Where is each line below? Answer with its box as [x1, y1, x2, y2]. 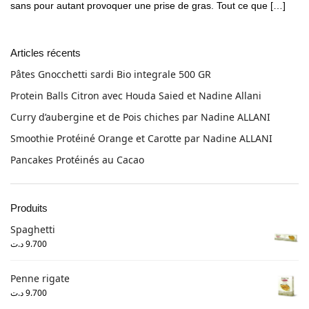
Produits [10, 202, 48, 215]
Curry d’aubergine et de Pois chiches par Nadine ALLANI [10, 110, 270, 123]
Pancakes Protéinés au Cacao [10, 153, 144, 167]
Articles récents [10, 46, 81, 59]
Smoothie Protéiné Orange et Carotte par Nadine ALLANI [10, 132, 272, 146]
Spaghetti [10, 223, 55, 237]
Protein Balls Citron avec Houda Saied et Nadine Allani [10, 88, 261, 102]
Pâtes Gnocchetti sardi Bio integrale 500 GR [10, 67, 211, 81]
